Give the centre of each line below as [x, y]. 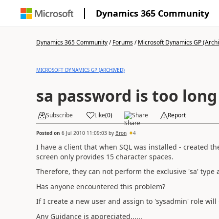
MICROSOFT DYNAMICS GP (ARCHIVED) [80, 70]
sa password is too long [126, 96]
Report [176, 115]
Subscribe [59, 115]
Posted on [49, 133]
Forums [122, 42]
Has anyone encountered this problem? [100, 186]
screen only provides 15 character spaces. [105, 156]
